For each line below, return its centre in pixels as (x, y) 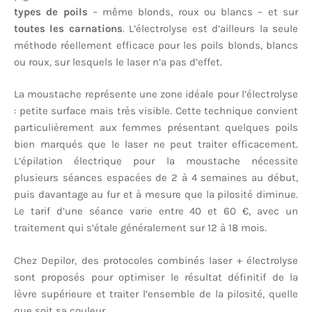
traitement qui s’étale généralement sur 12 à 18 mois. (140, 228)
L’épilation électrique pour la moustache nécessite (156, 161)
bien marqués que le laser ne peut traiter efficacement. (156, 145)
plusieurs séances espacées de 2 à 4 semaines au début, (156, 178)
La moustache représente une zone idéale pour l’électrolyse (156, 94)
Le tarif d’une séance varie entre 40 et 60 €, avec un (156, 211)
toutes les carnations (68, 28)
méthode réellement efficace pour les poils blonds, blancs (156, 45)
